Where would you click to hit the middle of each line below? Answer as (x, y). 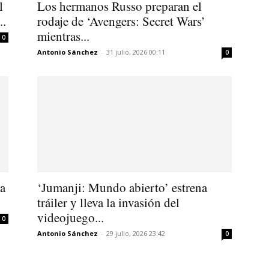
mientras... (63, 36)
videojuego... (71, 217)
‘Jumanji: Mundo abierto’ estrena (122, 187)
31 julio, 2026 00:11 (136, 52)
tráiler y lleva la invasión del (108, 202)
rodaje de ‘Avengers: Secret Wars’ (121, 21)
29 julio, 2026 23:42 (136, 233)
